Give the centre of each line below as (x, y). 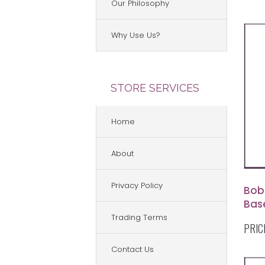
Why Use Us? (136, 35)
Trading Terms (139, 217)
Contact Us (132, 249)
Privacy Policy (137, 185)
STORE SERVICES (155, 88)
